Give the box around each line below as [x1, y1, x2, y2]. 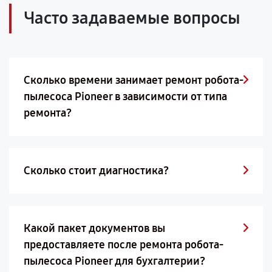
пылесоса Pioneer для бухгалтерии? [24, 254, 205, 268]
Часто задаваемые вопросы [24, 8, 240, 29]
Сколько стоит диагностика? [24, 164, 169, 177]
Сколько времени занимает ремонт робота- [24, 73, 243, 87]
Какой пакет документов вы [24, 222, 165, 235]
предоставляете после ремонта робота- [24, 238, 223, 251]
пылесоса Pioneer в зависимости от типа [24, 90, 227, 103]
